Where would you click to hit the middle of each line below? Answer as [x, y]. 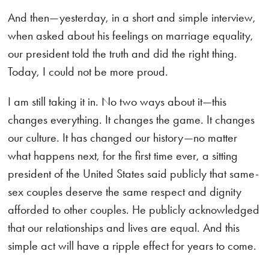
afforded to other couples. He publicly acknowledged [134, 210]
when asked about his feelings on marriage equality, [131, 35]
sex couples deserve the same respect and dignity [125, 192]
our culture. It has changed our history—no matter [123, 138]
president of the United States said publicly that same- [134, 174]
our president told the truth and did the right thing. [123, 53]
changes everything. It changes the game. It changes [131, 119]
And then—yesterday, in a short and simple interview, [132, 17]
